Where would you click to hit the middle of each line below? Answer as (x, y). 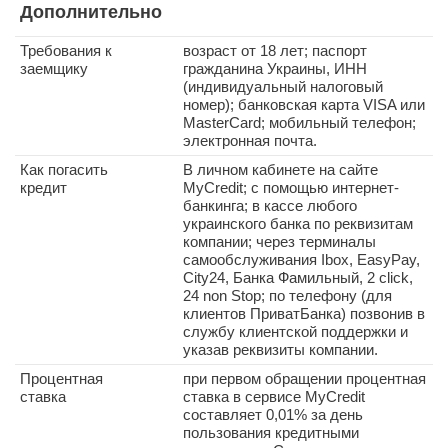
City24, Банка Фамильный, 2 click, (298, 277)
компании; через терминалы (279, 241)
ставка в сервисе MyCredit (274, 396)
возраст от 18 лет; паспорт (275, 50)
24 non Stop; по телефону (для (287, 295)
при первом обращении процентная (304, 378)
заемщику (54, 68)
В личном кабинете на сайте (280, 169)
